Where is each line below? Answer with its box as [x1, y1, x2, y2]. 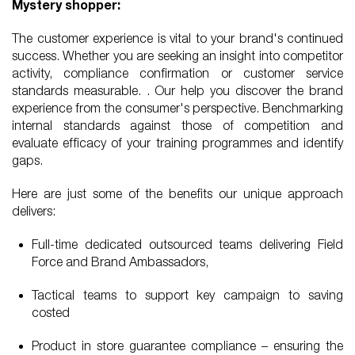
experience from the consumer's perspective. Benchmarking [12, 100, 343, 115]
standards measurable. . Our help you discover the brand [12, 82, 343, 97]
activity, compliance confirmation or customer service [12, 65, 343, 80]
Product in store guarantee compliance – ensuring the [32, 338, 343, 353]
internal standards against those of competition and [12, 117, 343, 132]
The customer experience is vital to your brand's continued [12, 30, 343, 45]
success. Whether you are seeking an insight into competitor [12, 48, 343, 63]
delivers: [12, 203, 55, 218]
